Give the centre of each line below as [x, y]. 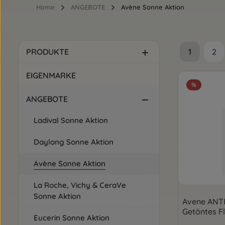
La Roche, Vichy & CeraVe [80, 185]
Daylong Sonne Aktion [74, 142]
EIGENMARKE [51, 75]
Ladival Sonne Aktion [71, 120]
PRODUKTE [47, 52]
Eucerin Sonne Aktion [72, 218]
